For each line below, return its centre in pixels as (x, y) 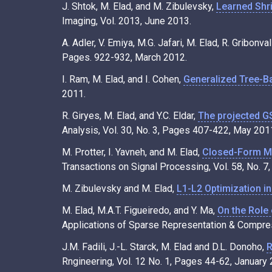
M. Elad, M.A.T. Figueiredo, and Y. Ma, (140, 210)
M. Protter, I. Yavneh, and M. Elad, (132, 152)
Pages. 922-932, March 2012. (124, 57)
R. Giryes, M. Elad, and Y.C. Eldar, (130, 115)
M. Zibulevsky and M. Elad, (119, 188)
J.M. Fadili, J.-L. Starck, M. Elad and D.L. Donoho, (164, 246)
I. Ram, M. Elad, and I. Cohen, (123, 79)
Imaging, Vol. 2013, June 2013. (127, 21)
